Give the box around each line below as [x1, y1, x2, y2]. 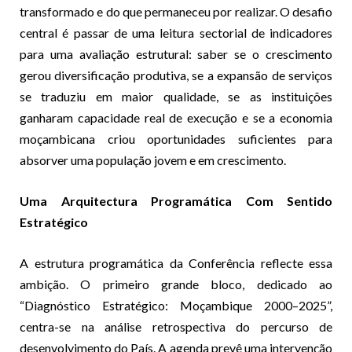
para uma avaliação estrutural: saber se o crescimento [20, 46, 332, 61]
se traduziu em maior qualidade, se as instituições [20, 88, 332, 104]
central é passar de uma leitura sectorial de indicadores [20, 24, 332, 40]
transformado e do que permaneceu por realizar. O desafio [20, 3, 332, 19]
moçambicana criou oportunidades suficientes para [20, 130, 332, 146]
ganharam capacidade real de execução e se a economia [20, 109, 332, 125]
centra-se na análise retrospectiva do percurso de [20, 318, 332, 334]
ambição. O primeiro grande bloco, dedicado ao [20, 276, 332, 291]
